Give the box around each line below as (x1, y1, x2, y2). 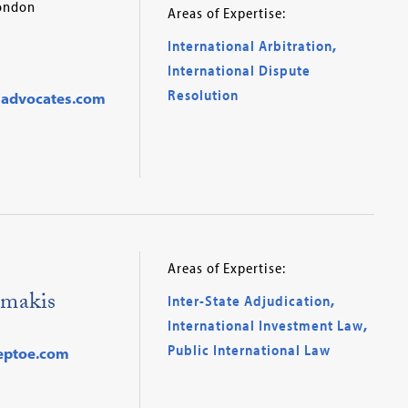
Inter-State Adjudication (167, 291, 331, 310)
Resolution (167, 85, 239, 104)
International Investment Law (167, 316, 363, 334)
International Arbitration (167, 36, 332, 55)
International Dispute (167, 60, 311, 79)
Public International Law (167, 341, 331, 359)
